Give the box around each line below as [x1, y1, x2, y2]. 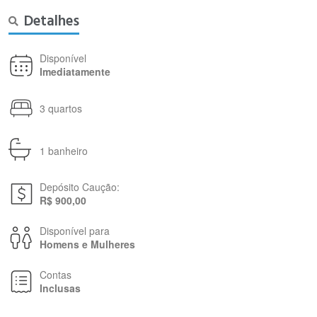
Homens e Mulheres [40, 237, 135, 251]
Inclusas [40, 281, 81, 295]
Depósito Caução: [40, 180, 120, 194]
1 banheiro [40, 143, 88, 158]
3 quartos [40, 100, 82, 115]
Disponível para [40, 224, 110, 238]
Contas [40, 267, 71, 282]
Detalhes [24, 11, 79, 31]
